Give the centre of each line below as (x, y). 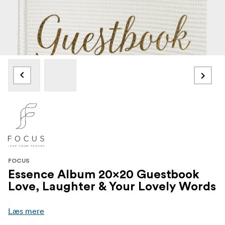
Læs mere (26, 211)
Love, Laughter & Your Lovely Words (112, 187)
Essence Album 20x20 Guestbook (104, 175)
